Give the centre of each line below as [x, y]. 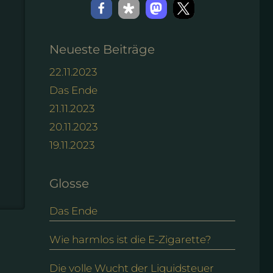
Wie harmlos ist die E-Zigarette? [130, 239]
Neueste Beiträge [102, 49]
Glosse [69, 183]
